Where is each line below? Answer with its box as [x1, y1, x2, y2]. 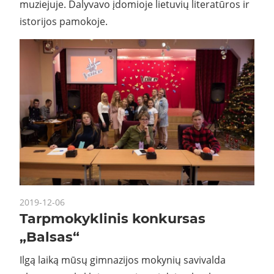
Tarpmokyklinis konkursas [20, 210, 206, 227]
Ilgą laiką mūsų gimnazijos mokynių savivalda [20, 253, 226, 267]
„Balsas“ [20, 228, 80, 245]
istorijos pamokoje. [20, 14, 108, 28]
